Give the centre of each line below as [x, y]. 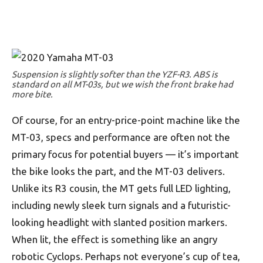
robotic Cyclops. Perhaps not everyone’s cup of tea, [126, 256]
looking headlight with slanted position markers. [119, 222]
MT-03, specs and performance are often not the [121, 137]
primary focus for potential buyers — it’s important [125, 154]
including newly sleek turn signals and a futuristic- [121, 205]
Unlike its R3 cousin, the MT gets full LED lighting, [121, 188]
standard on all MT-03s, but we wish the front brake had [122, 84]
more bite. [32, 94]
